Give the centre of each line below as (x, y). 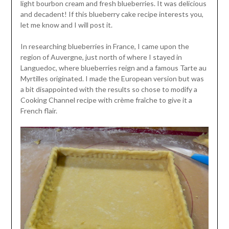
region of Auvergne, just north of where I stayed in (101, 57)
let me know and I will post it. (66, 25)
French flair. (39, 111)
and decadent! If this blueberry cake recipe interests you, (112, 14)
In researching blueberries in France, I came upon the (105, 47)
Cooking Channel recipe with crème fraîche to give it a (106, 100)
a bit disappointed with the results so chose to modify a (109, 89)
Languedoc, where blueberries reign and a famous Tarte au (113, 68)
